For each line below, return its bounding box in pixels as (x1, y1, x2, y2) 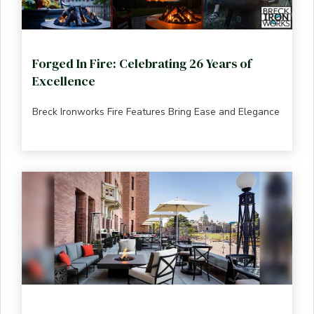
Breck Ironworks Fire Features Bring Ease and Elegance (32, 105, 280, 119)
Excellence (32, 72, 95, 90)
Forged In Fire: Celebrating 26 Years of (32, 55, 252, 73)
